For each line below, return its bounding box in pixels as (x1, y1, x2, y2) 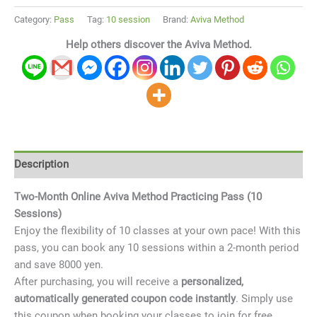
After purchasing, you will (14, 275, 136, 289)
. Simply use (236, 292, 293, 306)
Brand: (163, 14, 190, 25)
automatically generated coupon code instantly (14, 292, 236, 306)
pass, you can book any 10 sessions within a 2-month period (14, 241, 299, 255)
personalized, (181, 275, 243, 289)
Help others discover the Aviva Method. (65, 38, 252, 51)
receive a (136, 275, 181, 289)
